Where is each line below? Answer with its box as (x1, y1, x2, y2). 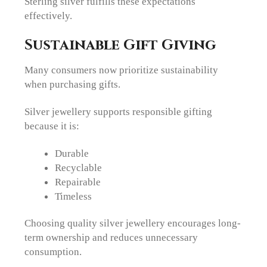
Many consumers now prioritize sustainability (24, 63, 219, 76)
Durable (54, 147, 89, 160)
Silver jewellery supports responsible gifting (24, 105, 213, 117)
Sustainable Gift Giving (24, 35, 216, 55)
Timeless (54, 190, 92, 203)
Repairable (54, 176, 101, 188)
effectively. (24, 9, 73, 21)
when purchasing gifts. (24, 77, 121, 90)
